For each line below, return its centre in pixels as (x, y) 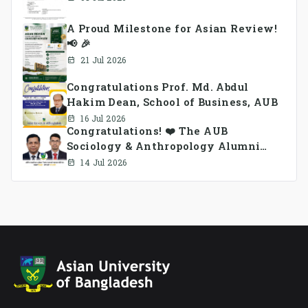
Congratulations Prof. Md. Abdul (158, 86)
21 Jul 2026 (103, 59)
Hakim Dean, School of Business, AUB (172, 101)
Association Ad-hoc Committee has (166, 161)
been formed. (103, 176)
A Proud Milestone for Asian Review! (172, 28)
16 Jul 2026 (103, 118)
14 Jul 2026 (104, 162)
